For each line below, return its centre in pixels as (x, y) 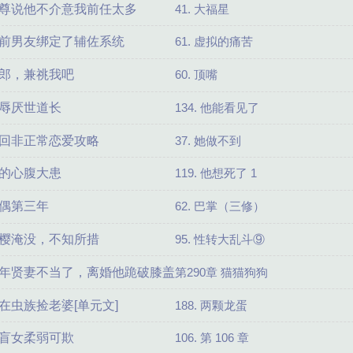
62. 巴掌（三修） (219, 206)
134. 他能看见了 (217, 107)
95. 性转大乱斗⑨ (219, 240)
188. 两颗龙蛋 (211, 305)
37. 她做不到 (208, 140)
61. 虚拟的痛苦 (214, 42)
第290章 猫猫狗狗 (221, 272)
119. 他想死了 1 (216, 173)
